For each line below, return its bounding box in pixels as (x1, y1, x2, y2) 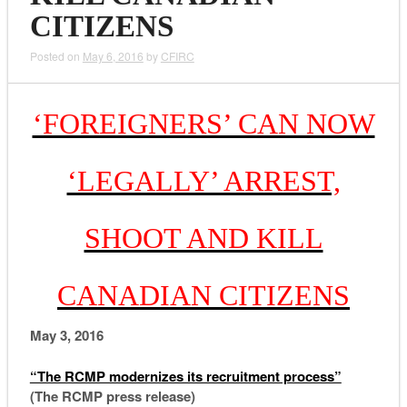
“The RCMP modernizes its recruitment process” (29, 365, 342, 386)
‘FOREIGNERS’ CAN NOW (32, 107, 375, 141)
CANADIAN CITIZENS (57, 279, 350, 313)
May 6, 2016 (82, 47, 144, 64)
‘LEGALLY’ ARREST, (66, 164, 341, 198)
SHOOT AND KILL (84, 222, 323, 255)
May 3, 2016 (29, 325, 104, 346)
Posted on (29, 47, 83, 64)
